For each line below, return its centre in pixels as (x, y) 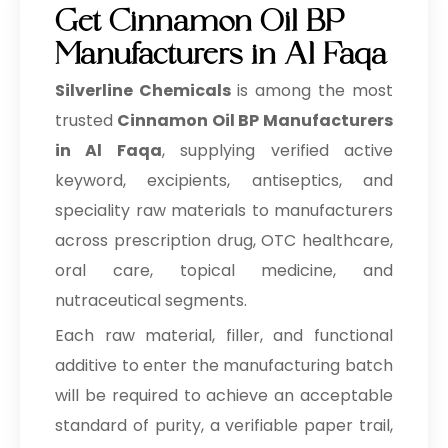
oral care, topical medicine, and (224, 270)
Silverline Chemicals (146, 90)
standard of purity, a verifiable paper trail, (224, 425)
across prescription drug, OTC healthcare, (224, 240)
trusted (84, 120)
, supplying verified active (277, 150)
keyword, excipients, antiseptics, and (224, 180)
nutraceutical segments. (151, 300)
